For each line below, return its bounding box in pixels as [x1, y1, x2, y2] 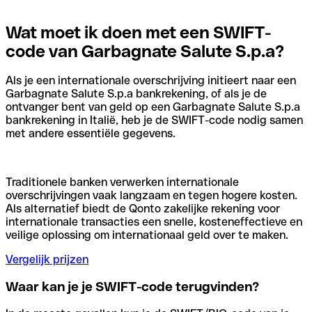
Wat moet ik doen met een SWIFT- [6, 22, 272, 42]
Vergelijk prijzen [6, 253, 88, 267]
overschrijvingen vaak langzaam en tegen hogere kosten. [6, 189, 297, 203]
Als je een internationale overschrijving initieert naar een [6, 74, 296, 88]
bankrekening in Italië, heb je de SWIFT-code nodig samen [6, 114, 303, 127]
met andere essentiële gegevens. [6, 127, 175, 141]
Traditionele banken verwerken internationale [6, 175, 239, 189]
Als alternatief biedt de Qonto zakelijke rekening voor [6, 202, 280, 216]
